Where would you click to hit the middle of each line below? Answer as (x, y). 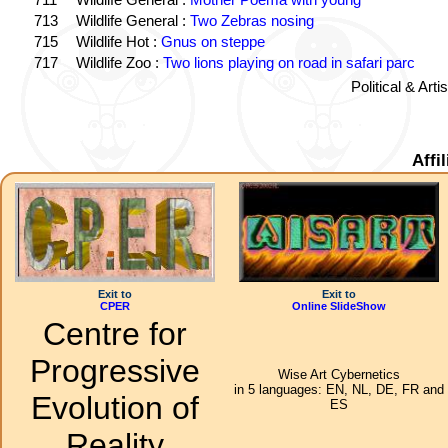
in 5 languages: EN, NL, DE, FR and (339, 389)
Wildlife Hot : (118, 41)
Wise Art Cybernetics (339, 374)
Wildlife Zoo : (119, 62)
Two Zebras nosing (251, 20)
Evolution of (115, 408)
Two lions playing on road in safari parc (288, 62)
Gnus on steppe (212, 41)
